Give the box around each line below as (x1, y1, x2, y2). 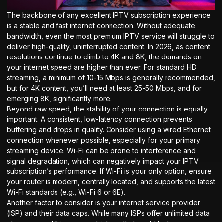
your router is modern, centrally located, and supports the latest (7, 177, 215, 186)
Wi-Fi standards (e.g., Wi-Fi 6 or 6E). (7, 187, 125, 196)
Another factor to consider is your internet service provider (7, 198, 200, 207)
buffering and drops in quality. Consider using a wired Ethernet (7, 125, 211, 134)
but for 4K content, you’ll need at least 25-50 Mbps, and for (7, 83, 202, 92)
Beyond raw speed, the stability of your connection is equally (7, 104, 208, 113)
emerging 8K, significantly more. (7, 94, 111, 103)
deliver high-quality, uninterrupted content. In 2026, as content (7, 42, 210, 51)
